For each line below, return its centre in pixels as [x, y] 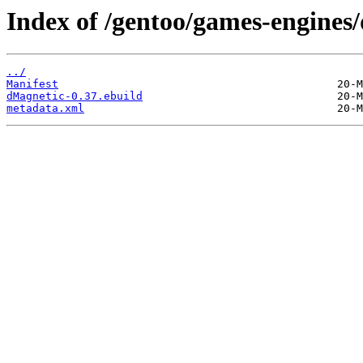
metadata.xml [45, 109]
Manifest [32, 84]
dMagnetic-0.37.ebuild [75, 96]
